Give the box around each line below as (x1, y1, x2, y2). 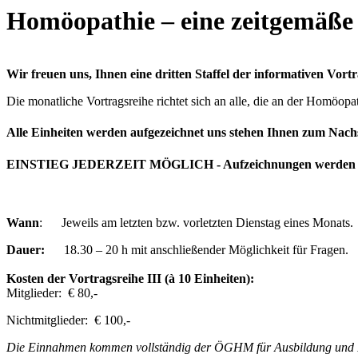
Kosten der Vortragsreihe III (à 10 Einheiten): (6, 271, 254, 285)
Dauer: (6, 242, 45, 257)
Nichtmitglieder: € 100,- (6, 312, 130, 327)
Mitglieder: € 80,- (6, 285, 97, 300)
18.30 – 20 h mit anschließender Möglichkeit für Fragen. (45, 242, 348, 257)
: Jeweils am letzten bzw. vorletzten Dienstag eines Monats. (39, 215, 353, 229)
